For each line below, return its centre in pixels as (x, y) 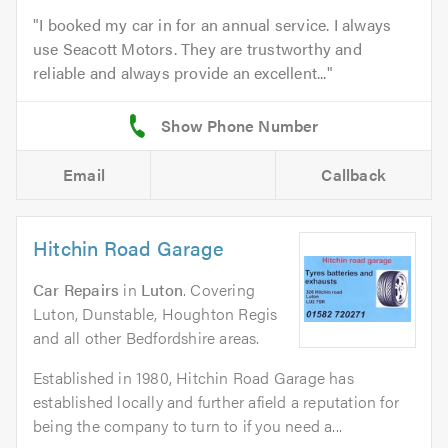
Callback (354, 174)
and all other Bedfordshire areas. (146, 337)
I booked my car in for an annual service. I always (215, 24)
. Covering (219, 289)
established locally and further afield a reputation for (216, 401)
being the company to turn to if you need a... (188, 425)
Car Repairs (76, 289)
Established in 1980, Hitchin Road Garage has (193, 377)
